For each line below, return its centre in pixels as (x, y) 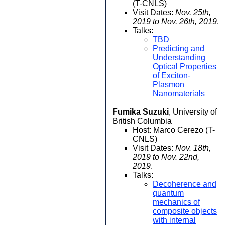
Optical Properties (185, 67)
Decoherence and (185, 184)
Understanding (179, 58)
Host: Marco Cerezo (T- (174, 130)
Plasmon (168, 85)
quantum (168, 193)
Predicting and (179, 48)
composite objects (185, 211)
